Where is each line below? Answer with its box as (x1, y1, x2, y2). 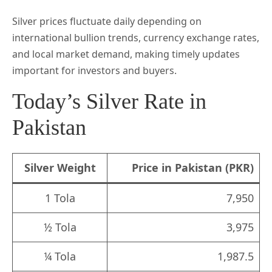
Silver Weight (24, 160, 96, 175)
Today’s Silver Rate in (12, 89, 206, 114)
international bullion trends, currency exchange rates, (12, 30, 259, 44)
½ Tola (43, 219, 76, 234)
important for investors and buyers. (12, 63, 177, 77)
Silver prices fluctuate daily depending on (12, 14, 202, 28)
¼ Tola (44, 248, 76, 263)
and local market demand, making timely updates (12, 47, 240, 61)
